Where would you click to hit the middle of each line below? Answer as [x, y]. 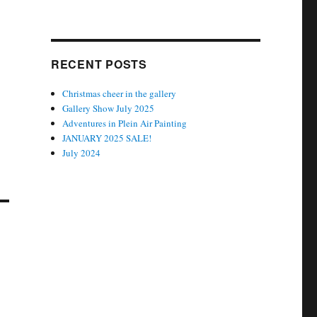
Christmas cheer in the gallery [120, 94]
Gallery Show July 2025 [109, 109]
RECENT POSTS [99, 64]
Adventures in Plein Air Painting [125, 123]
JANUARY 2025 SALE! [107, 138]
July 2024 [82, 153]
